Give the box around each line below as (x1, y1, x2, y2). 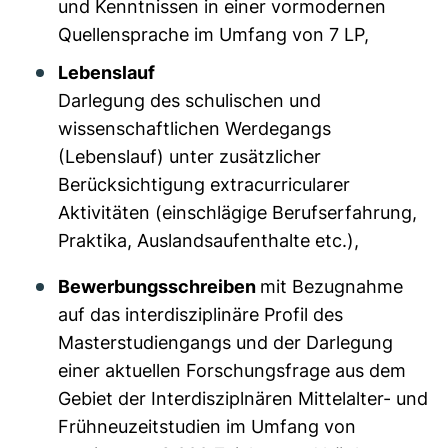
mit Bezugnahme (260, 276, 403, 297)
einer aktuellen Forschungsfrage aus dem (58, 360, 406, 381)
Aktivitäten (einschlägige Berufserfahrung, (58, 202, 417, 223)
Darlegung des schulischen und (58, 90, 321, 111)
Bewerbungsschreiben (58, 276, 260, 297)
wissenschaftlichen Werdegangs (58, 118, 331, 139)
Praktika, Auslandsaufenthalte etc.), (58, 230, 359, 251)
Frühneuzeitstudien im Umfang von (58, 416, 356, 437)
